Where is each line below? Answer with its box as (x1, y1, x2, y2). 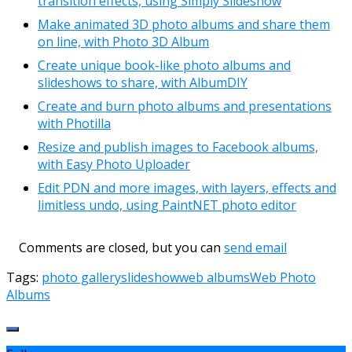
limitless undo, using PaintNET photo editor (38, 196, 296, 214)
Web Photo (250, 268, 316, 286)
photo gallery (42, 268, 121, 286)
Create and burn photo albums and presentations (38, 97, 332, 115)
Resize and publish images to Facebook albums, (38, 137, 318, 156)
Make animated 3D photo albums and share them (38, 15, 330, 33)
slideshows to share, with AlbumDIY (38, 73, 247, 91)
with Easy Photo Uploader (38, 155, 190, 173)
